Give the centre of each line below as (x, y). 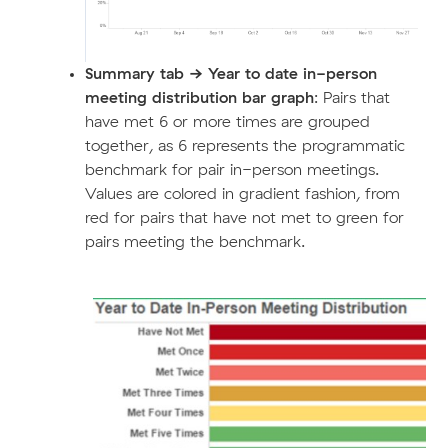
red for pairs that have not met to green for (244, 217)
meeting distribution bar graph (199, 97)
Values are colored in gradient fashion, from (242, 193)
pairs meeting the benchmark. (194, 241)
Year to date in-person (289, 73)
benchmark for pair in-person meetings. (231, 169)
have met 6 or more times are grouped (227, 121)
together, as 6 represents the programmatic (244, 145)
